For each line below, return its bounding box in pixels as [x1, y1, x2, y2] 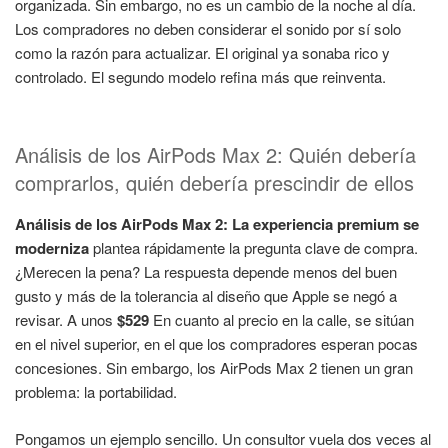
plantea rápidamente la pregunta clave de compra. [89, 237, 418, 259]
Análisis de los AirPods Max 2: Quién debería [15, 140, 416, 170]
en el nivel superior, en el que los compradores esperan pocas [15, 333, 418, 355]
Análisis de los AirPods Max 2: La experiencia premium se [15, 213, 419, 236]
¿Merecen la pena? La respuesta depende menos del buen [15, 261, 397, 283]
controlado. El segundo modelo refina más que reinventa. [15, 65, 386, 87]
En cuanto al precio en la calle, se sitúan [149, 309, 414, 331]
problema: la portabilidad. [15, 381, 177, 403]
